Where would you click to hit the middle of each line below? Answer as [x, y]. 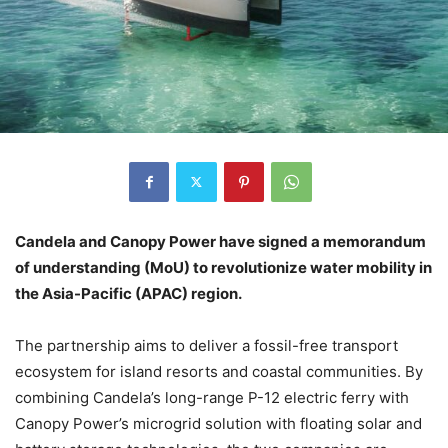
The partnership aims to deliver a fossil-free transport [206, 345]
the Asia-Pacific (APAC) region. [128, 293]
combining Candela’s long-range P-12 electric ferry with [212, 397]
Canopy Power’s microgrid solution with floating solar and [218, 423]
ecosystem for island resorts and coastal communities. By [219, 371]
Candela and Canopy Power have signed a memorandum [220, 241]
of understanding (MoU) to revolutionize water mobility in [223, 267]
